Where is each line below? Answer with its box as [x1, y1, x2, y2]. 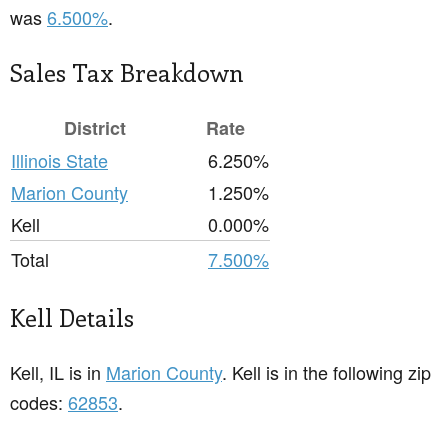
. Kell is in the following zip [222, 359, 431, 386]
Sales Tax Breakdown [10, 56, 244, 89]
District [64, 115, 126, 142]
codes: [10, 389, 68, 416]
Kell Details [10, 301, 134, 334]
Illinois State [11, 147, 108, 174]
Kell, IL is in [10, 359, 106, 386]
